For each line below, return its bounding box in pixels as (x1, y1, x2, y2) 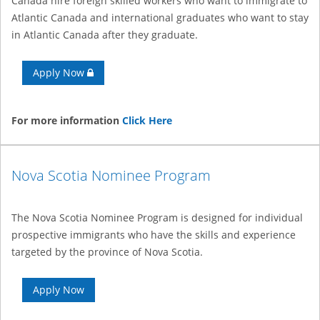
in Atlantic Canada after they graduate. (11, 28, 198, 42)
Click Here (122, 114, 172, 128)
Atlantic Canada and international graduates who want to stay (11, 11, 309, 25)
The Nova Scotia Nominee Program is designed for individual (11, 211, 303, 225)
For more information (11, 114, 122, 128)
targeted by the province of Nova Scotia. (11, 245, 203, 259)
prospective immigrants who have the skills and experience (11, 228, 296, 242)
